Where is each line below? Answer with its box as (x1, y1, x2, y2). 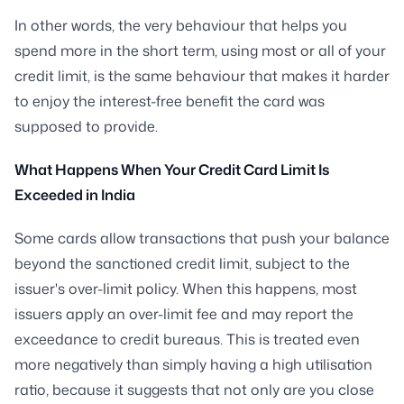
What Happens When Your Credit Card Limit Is (14, 159, 329, 179)
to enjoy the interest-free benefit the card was (14, 90, 325, 111)
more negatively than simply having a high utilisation (14, 353, 372, 374)
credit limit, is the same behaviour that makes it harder (14, 65, 390, 86)
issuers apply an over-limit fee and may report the (14, 303, 353, 324)
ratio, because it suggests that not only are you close (14, 379, 374, 399)
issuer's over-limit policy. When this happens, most (14, 278, 357, 298)
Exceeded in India (14, 184, 135, 205)
